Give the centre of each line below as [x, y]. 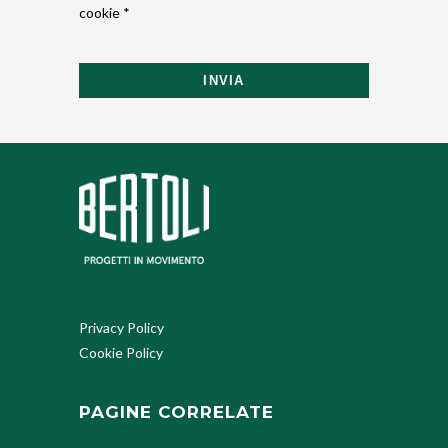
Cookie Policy [121, 353]
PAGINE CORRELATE [176, 412]
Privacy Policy [121, 328]
